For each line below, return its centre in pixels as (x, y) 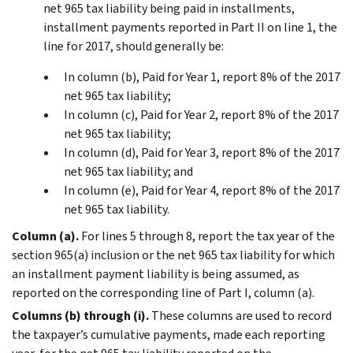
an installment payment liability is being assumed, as (156, 273)
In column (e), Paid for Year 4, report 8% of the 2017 (202, 190)
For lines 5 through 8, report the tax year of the (208, 236)
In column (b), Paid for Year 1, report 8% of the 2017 (202, 76)
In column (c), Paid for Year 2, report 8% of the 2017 (201, 114)
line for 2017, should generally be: (134, 46)
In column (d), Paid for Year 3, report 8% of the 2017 (202, 152)
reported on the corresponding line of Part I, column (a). (163, 292)
